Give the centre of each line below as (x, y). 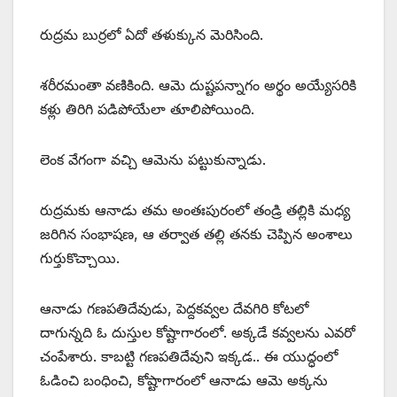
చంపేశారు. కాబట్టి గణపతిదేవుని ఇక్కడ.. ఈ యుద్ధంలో (189, 357)
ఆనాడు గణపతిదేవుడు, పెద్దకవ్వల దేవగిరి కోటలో (174, 309)
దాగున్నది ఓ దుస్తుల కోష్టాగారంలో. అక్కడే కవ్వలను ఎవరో (198, 333)
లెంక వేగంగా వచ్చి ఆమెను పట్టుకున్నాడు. (153, 160)
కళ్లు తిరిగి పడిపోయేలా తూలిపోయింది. (147, 109)
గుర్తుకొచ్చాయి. (80, 258)
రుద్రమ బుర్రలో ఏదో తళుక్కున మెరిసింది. (152, 35)
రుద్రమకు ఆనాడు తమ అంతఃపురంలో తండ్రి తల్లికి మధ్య (195, 210)
